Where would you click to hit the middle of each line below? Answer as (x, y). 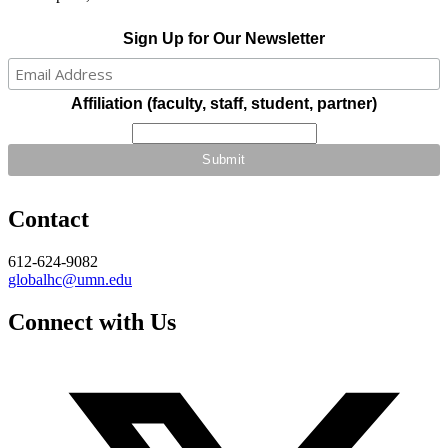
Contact (48, 218)
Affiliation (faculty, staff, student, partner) (224, 104)
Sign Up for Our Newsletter (224, 39)
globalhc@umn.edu (70, 279)
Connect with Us (92, 321)
